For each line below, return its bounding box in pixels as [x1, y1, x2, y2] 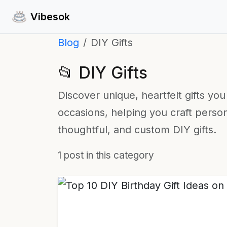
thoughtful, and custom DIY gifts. [58, 124, 216, 136]
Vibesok [30, 11, 70, 23]
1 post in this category [58, 149, 154, 161]
